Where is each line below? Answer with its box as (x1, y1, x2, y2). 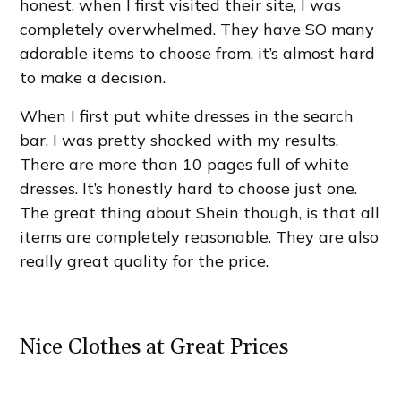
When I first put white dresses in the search (20, 105, 354, 126)
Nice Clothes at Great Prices (20, 333, 289, 361)
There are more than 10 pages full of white (20, 153, 350, 175)
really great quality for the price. (20, 250, 269, 271)
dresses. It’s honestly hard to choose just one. (20, 177, 358, 199)
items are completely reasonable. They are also (20, 226, 380, 247)
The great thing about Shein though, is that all (20, 201, 380, 223)
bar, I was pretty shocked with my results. (20, 129, 339, 150)
